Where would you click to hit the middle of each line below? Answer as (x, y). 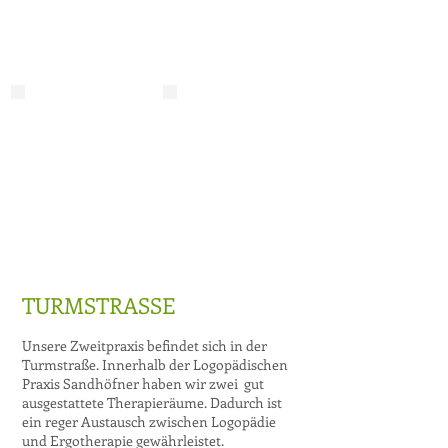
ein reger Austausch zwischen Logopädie (149, 421)
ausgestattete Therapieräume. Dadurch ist (152, 402)
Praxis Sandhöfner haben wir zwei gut (143, 383)
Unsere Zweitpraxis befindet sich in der (144, 345)
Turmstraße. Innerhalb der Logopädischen (155, 364)
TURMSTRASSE (98, 305)
